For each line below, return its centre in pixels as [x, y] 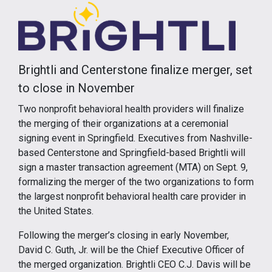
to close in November [76, 88]
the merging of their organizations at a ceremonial [123, 123]
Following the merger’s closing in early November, [124, 235]
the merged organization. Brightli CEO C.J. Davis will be [134, 264]
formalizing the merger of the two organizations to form [136, 182]
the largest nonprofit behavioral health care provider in [132, 196]
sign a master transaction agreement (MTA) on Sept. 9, [133, 167]
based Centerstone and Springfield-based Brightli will [132, 152]
